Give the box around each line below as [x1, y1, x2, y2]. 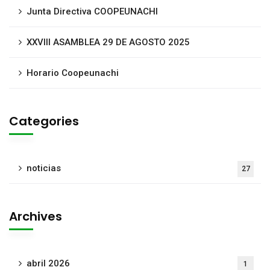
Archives [9, 207, 62, 225]
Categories [9, 112, 79, 130]
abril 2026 [27, 257, 70, 269]
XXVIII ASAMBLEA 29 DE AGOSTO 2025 [27, 36, 190, 48]
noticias [27, 162, 61, 174]
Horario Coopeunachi [27, 67, 119, 78]
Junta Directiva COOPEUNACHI [27, 5, 158, 17]
